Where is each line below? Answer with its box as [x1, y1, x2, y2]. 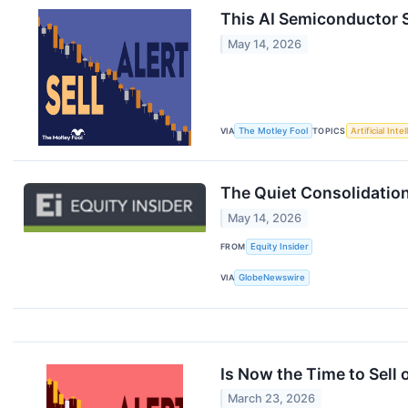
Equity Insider [250, 241, 309, 252]
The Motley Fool [239, 126, 309, 137]
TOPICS [312, 126, 346, 137]
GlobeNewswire [239, 272, 306, 283]
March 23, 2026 [228, 391, 316, 405]
